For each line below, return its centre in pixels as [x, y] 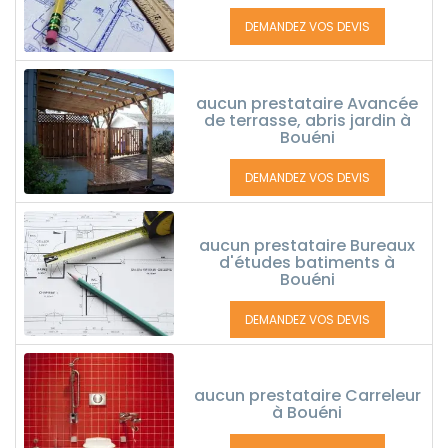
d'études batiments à [307, 262]
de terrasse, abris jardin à [307, 120]
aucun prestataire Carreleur [307, 395]
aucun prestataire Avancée [307, 103]
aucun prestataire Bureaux [307, 245]
